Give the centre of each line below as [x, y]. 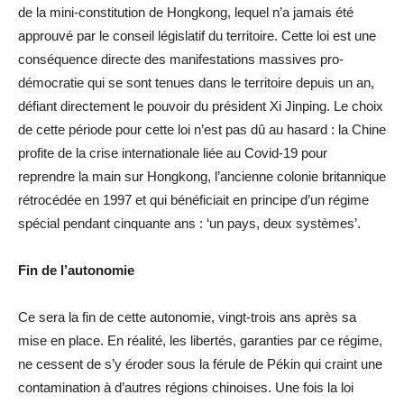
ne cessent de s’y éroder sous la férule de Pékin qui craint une [200, 363]
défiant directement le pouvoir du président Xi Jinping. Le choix [201, 106]
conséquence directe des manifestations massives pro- [181, 59]
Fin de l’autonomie [76, 270]
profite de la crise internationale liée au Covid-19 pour [173, 152]
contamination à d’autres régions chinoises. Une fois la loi [186, 387]
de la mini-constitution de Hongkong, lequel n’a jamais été [186, 12]
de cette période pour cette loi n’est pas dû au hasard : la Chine [202, 129]
